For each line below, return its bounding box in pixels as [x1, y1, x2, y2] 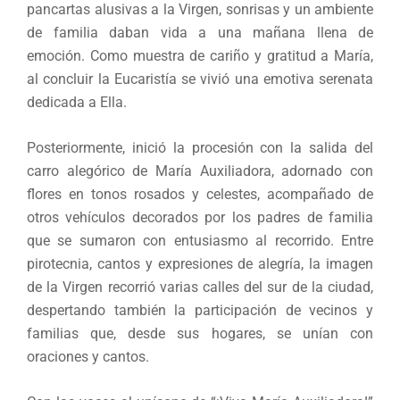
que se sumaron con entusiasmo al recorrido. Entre [27, 232, 373, 250]
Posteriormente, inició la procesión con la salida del [27, 139, 373, 157]
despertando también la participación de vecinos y [27, 302, 373, 320]
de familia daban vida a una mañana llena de [27, 24, 373, 42]
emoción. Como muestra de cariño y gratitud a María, [27, 47, 373, 65]
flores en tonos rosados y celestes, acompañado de [27, 186, 373, 204]
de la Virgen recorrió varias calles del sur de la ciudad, [27, 279, 373, 296]
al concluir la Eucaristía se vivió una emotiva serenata [27, 71, 373, 88]
